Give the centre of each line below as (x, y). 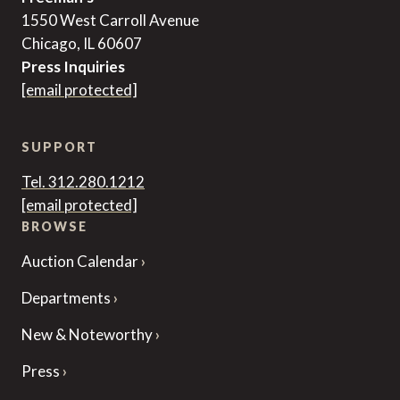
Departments (67, 298)
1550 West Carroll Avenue (110, 21)
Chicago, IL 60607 (82, 44)
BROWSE (54, 227)
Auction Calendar (81, 262)
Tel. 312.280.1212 (83, 182)
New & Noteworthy (88, 335)
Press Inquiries (73, 67)
